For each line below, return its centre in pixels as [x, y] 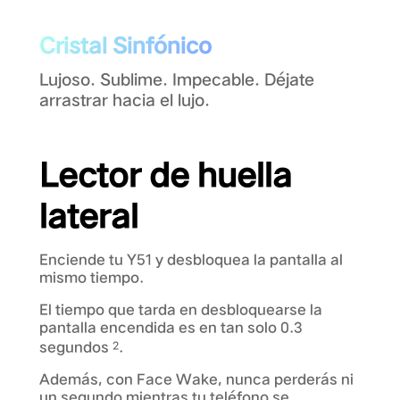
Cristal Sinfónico [125, 45]
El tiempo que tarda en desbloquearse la [181, 309]
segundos [76, 347]
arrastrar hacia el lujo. [125, 99]
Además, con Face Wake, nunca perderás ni [196, 379]
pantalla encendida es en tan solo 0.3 [171, 327]
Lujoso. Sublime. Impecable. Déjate [177, 79]
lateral [89, 216]
